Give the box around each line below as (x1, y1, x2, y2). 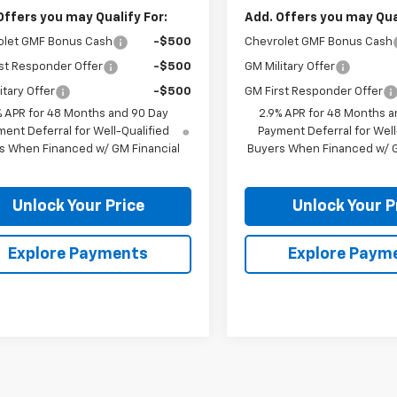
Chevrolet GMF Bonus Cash (245, 35, 393, 48)
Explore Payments (8, 245, 148, 262)
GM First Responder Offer (245, 85, 384, 97)
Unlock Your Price (12, 198, 144, 214)
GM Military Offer (245, 60, 336, 73)
